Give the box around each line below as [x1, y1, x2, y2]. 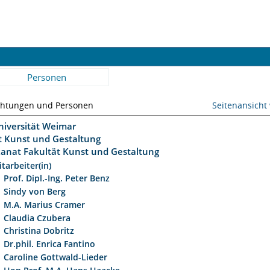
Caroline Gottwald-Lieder [4, 251, 108, 263]
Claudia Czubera [4, 212, 71, 224]
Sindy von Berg [4, 186, 66, 197]
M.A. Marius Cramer [4, 198, 86, 210]
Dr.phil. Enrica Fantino [4, 238, 96, 250]
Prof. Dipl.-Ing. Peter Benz [4, 172, 110, 184]
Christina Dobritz [4, 225, 75, 237]
